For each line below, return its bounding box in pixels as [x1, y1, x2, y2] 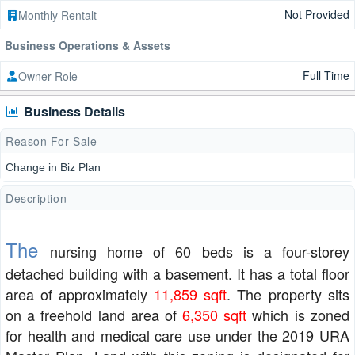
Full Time [303, 67, 349, 83]
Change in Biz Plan [6, 161, 101, 174]
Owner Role [18, 67, 78, 84]
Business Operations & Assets [5, 37, 170, 53]
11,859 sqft [154, 284, 227, 304]
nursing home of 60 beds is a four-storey [50, 241, 349, 261]
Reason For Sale [6, 133, 97, 149]
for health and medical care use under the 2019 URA [6, 325, 349, 345]
